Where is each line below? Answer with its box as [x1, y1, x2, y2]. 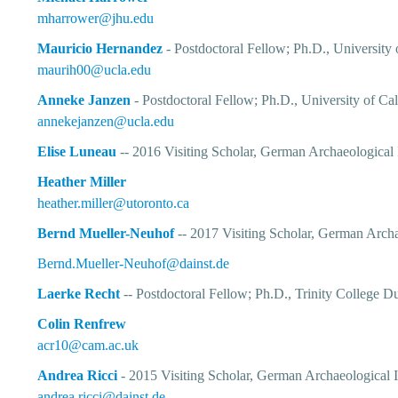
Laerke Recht [37, 286, 121, 301]
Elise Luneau [37, 144, 117, 159]
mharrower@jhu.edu [37, 11, 155, 26]
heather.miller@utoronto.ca [37, 195, 190, 211]
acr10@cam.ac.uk [37, 338, 139, 353]
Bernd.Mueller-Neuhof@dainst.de [37, 256, 230, 271]
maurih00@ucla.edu [37, 62, 152, 77]
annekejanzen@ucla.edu [37, 114, 175, 129]
